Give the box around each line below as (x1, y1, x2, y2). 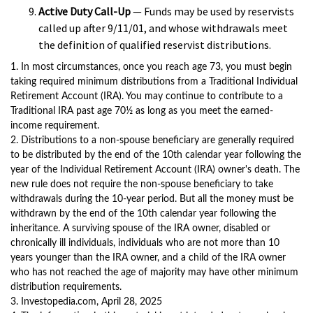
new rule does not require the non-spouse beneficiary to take (10, 180, 273, 189)
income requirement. (10, 121, 99, 131)
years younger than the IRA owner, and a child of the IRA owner (10, 253, 286, 263)
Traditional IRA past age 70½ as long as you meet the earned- (10, 106, 273, 116)
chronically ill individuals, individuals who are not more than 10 (10, 238, 279, 248)
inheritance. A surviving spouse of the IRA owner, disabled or (10, 224, 270, 233)
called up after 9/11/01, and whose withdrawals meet (38, 21, 288, 35)
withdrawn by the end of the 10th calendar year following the (10, 209, 276, 219)
